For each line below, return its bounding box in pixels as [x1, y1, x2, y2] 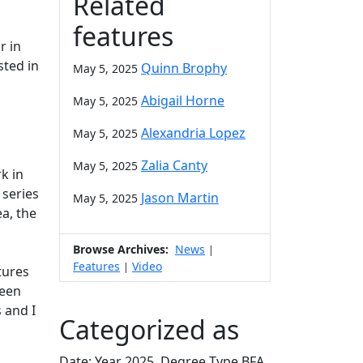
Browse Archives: [73, 241, 169, 257]
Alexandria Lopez [141, 123, 246, 142]
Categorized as [59, 311, 239, 347]
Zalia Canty [141, 156, 207, 174]
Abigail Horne [141, 91, 224, 109]
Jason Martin [141, 188, 219, 207]
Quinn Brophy [141, 58, 227, 77]
